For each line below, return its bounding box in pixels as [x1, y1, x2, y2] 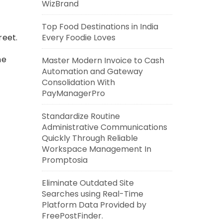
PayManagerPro [41, 88, 105, 99]
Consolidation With [41, 77, 115, 88]
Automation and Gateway [41, 66, 143, 77]
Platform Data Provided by [41, 199, 146, 211]
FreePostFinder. [41, 210, 103, 222]
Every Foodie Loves [41, 32, 115, 43]
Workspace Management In [41, 143, 151, 155]
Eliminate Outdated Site [41, 177, 134, 189]
